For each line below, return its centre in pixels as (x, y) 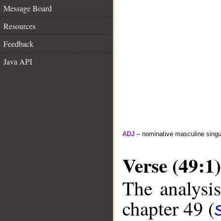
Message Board (28, 8)
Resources (19, 26)
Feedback (18, 44)
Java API (18, 61)
